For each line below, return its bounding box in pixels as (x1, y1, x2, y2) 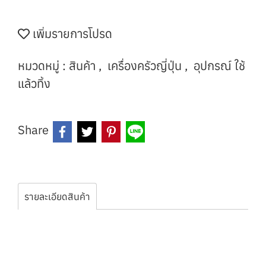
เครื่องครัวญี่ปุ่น (107, 58, 185, 74)
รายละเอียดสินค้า (24, 191, 90, 202)
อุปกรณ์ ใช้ (194, 58, 245, 74)
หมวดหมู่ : (18, 58, 69, 74)
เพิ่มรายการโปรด (30, 26, 112, 42)
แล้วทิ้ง (18, 75, 50, 91)
